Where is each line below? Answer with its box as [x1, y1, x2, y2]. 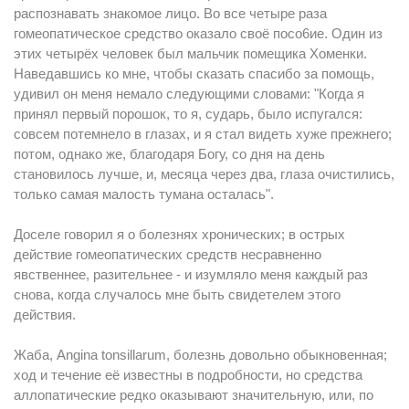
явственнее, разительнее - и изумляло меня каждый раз [14, 267, 368, 282]
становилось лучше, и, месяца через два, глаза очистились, [14, 166, 394, 182]
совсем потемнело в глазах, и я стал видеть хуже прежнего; [14, 126, 392, 142]
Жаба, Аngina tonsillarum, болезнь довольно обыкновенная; [14, 347, 387, 362]
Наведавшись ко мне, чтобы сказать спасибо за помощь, [14, 66, 374, 81]
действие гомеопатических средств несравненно [14, 246, 321, 262]
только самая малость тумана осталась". [14, 186, 274, 202]
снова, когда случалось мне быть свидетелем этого [14, 287, 341, 302]
